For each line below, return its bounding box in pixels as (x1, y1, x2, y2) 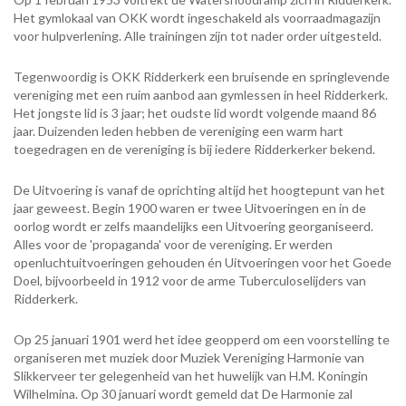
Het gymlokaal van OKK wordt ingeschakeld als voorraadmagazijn (14, 10, 381, 26)
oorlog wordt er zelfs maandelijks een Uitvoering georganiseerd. (14, 218, 373, 235)
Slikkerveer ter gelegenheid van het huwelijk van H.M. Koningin (14, 368, 368, 384)
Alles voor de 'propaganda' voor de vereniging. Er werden (14, 237, 333, 253)
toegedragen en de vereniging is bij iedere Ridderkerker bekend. (14, 141, 375, 158)
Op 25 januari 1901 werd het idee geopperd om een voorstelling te (14, 332, 390, 348)
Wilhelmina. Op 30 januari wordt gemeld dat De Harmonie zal (14, 386, 353, 402)
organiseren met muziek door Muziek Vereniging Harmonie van (14, 350, 364, 366)
